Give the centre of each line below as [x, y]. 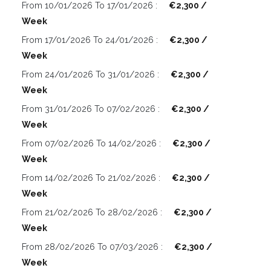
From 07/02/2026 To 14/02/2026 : [93, 144]
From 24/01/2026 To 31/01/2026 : [92, 75]
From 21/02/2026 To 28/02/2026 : [93, 213]
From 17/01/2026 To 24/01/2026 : [91, 40]
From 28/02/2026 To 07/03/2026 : [93, 247]
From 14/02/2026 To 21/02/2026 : [92, 178]
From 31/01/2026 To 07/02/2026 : [92, 109]
